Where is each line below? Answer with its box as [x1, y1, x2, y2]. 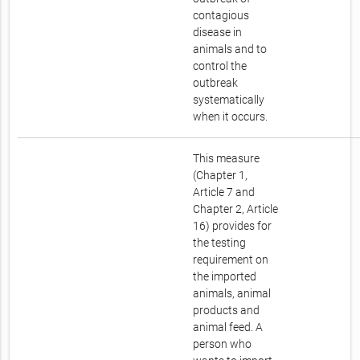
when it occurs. [193, 110, 268, 124]
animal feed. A [193, 321, 264, 334]
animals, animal [193, 287, 272, 301]
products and [193, 304, 260, 317]
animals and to [193, 43, 268, 56]
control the [193, 59, 247, 73]
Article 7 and [193, 186, 256, 199]
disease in [193, 26, 243, 39]
